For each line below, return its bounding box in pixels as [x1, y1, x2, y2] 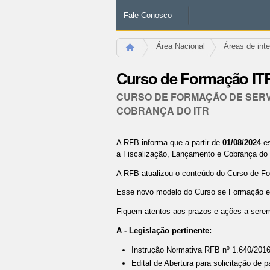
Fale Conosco [123, 10, 172, 20]
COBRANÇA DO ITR [116, 104, 209, 118]
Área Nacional [155, 41, 205, 51]
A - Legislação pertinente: [116, 225, 212, 235]
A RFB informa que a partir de [116, 137, 222, 147]
